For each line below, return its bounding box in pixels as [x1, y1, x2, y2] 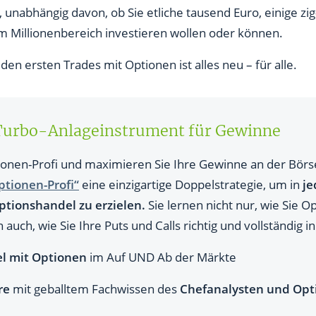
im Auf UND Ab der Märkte [87, 248, 236, 265]
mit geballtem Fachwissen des [10, 280, 180, 297]
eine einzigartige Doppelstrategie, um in [79, 176, 303, 193]
